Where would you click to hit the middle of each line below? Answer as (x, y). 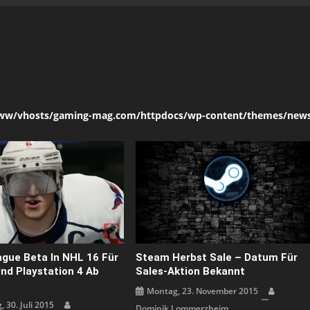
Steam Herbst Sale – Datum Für (217, 257)
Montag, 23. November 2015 (203, 291)
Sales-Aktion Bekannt (191, 271)
